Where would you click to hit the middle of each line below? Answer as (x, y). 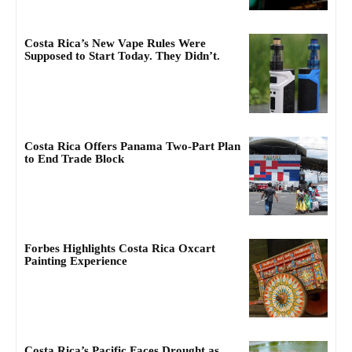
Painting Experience (76, 261)
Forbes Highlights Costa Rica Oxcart (120, 249)
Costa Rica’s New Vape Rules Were (115, 44)
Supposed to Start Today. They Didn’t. (122, 56)
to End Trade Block (74, 158)
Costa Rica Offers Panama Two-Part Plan (132, 146)
